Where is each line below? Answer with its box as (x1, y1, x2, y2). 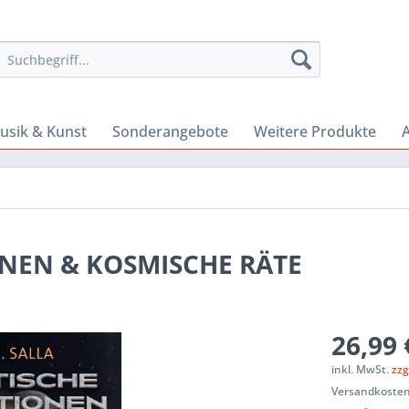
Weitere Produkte (254, 121, 376, 142)
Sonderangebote (112, 121, 228, 142)
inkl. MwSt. (331, 362, 393, 377)
